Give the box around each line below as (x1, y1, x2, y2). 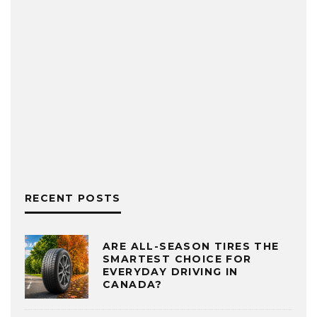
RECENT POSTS (25, 192, 121, 204)
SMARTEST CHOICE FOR (103, 252, 252, 265)
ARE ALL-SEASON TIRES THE (103, 239, 279, 253)
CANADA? (103, 277, 163, 291)
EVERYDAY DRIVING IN (103, 265, 238, 278)
